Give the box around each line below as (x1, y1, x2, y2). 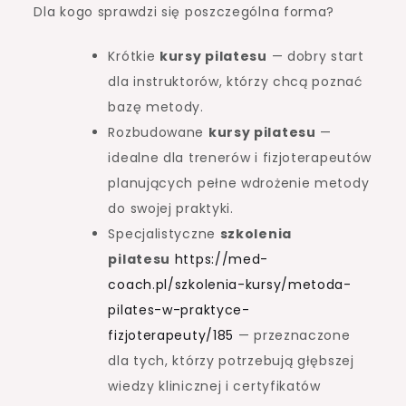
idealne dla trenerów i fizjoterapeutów (108, 149, 372, 168)
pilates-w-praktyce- (108, 301, 250, 320)
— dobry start (266, 47, 364, 66)
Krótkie (108, 47, 160, 66)
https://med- (174, 250, 269, 269)
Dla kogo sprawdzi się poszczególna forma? (34, 3, 335, 22)
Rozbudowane (108, 123, 208, 142)
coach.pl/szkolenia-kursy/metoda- (108, 275, 352, 295)
